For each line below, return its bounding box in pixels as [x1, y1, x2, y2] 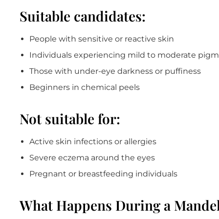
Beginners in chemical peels [29, 82, 140, 92]
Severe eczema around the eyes [29, 153, 155, 162]
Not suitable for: [20, 109, 120, 128]
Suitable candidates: [20, 6, 146, 25]
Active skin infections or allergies [29, 136, 156, 146]
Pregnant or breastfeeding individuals [29, 169, 177, 178]
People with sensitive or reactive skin [29, 34, 174, 44]
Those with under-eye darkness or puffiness [29, 66, 201, 76]
